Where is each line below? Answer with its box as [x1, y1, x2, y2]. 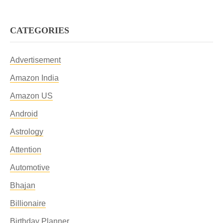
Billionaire [10, 199, 46, 208]
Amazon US [10, 92, 53, 100]
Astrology [10, 127, 43, 136]
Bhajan [10, 181, 35, 190]
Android [10, 110, 38, 118]
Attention [10, 145, 41, 154]
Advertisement [10, 56, 61, 64]
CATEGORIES [10, 25, 69, 35]
